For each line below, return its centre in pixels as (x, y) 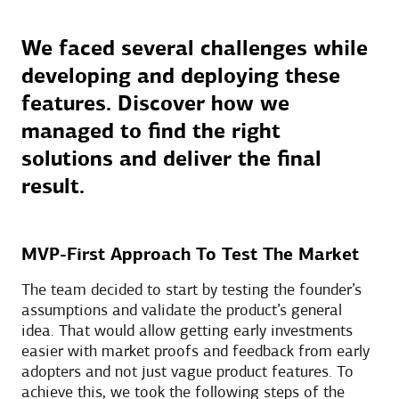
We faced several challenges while (195, 49)
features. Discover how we (155, 105)
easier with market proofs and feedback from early (195, 352)
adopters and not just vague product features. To (187, 372)
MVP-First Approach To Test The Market (190, 255)
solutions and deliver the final (171, 160)
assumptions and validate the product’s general (182, 311)
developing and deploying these (181, 77)
